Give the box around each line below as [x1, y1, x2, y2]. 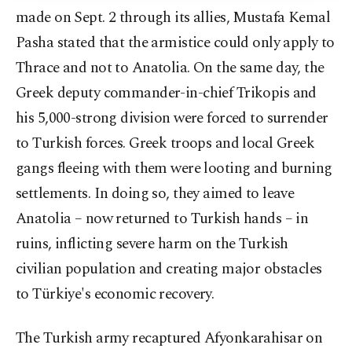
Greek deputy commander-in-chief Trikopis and [16, 82, 317, 105]
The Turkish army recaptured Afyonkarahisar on [16, 327, 323, 350]
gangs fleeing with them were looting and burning [16, 157, 332, 181]
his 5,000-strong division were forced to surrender [16, 107, 328, 130]
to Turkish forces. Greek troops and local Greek [16, 132, 315, 156]
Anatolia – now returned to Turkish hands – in [16, 207, 309, 231]
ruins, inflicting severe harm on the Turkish [16, 233, 288, 256]
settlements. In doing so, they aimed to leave [16, 182, 295, 206]
